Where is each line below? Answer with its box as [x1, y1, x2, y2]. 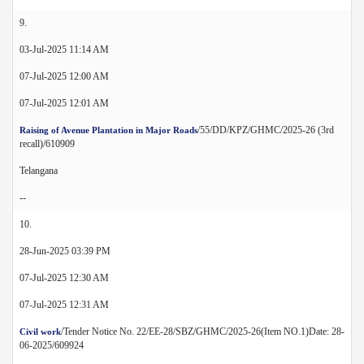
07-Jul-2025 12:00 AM [19, 70, 109, 82]
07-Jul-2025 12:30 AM [19, 271, 109, 284]
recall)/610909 [19, 137, 75, 149]
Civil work [19, 326, 61, 336]
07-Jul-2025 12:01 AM [19, 97, 109, 109]
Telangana [19, 164, 58, 176]
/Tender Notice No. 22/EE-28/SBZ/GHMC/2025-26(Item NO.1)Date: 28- [61, 325, 344, 337]
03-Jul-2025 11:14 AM [19, 43, 109, 55]
